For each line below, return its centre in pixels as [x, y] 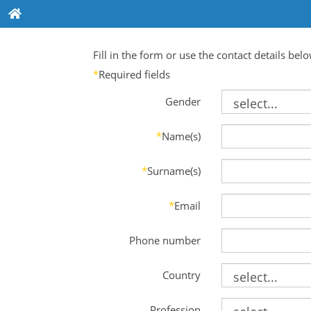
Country [181, 275]
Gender [183, 101]
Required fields [135, 74]
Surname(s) [174, 170]
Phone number [165, 240]
